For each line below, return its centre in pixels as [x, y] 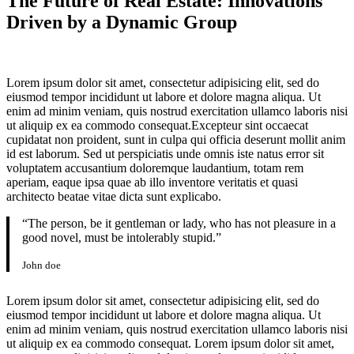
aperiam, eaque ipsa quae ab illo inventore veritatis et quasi [152, 182]
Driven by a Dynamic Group [122, 22]
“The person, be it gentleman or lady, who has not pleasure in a [179, 223]
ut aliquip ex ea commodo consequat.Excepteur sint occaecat [157, 125]
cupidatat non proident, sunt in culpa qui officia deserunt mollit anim [176, 139]
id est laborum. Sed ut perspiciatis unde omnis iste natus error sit [165, 153]
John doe [41, 265]
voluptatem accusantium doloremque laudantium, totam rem [155, 168]
